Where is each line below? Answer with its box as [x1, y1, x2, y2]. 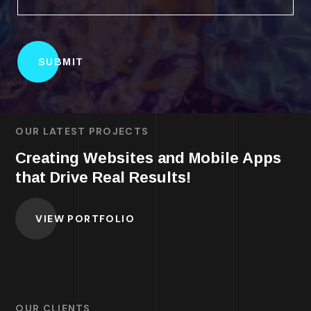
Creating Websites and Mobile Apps [15, 149, 282, 167]
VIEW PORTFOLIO [35, 212, 135, 225]
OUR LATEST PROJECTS [15, 124, 149, 137]
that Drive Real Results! [15, 168, 192, 186]
